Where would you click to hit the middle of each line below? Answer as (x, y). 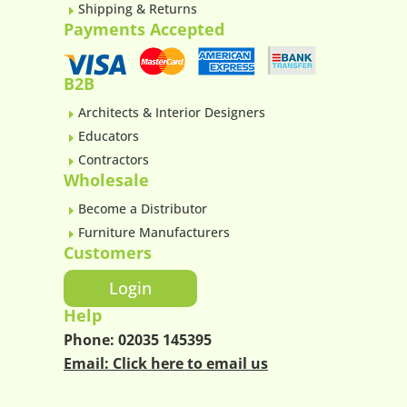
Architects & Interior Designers (172, 112)
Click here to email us (190, 363)
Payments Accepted (144, 29)
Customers (108, 252)
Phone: (91, 339)
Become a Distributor (143, 208)
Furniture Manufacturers (154, 232)
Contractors (114, 159)
